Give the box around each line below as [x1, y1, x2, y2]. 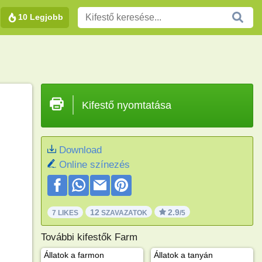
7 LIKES [51, 208, 78, 217]
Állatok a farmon [43, 250, 104, 260]
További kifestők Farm [40, 231, 137, 243]
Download [58, 144, 102, 156]
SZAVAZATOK [99, 208, 147, 217]
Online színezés [58, 159, 130, 170]
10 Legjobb [18, 12, 63, 22]
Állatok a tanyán [153, 250, 213, 260]
